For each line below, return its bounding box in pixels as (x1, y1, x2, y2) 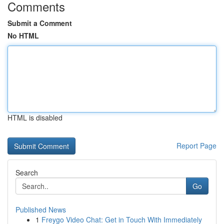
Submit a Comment (7, 18, 72, 28)
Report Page (176, 140, 216, 150)
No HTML (7, 30, 39, 40)
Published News (15, 204, 66, 214)
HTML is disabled (7, 112, 62, 122)
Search (15, 167, 38, 177)
